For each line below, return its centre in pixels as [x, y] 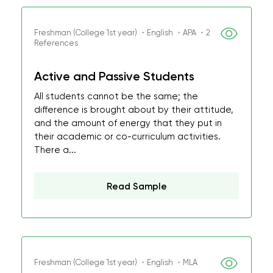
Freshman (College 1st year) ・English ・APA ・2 [122, 33]
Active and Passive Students [114, 76]
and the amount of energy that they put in [128, 123]
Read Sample [136, 186]
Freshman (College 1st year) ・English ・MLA [116, 262]
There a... [55, 150]
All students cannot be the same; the [116, 96]
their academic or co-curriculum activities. [127, 136]
